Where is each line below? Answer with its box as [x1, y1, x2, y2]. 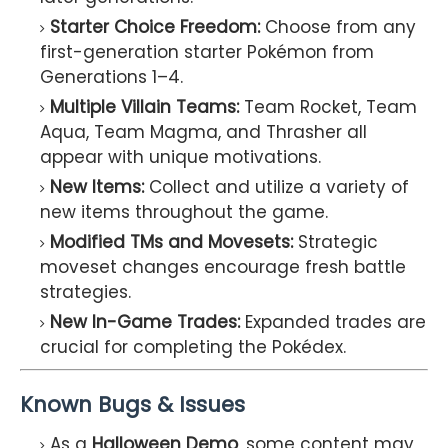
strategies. [40, 280, 131, 305]
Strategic [293, 230, 378, 255]
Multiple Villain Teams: [50, 95, 239, 120]
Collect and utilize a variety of [144, 175, 409, 200]
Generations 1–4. [40, 65, 183, 90]
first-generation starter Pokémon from [40, 40, 374, 65]
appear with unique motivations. [40, 145, 321, 170]
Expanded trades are [240, 310, 426, 335]
